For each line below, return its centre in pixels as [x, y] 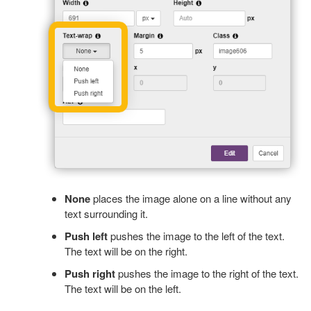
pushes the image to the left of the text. [196, 236]
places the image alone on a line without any [191, 199]
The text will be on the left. [124, 289]
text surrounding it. [108, 214]
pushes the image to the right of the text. [207, 274]
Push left [86, 236]
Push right [90, 274]
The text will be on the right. [126, 251]
